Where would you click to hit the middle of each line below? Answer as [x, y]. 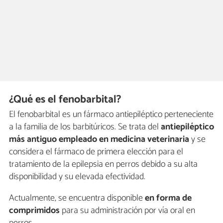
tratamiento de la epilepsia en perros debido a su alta [103, 165]
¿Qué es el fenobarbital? [65, 99]
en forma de [167, 198]
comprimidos [34, 211]
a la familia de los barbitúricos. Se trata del [85, 127]
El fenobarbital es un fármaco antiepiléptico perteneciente [111, 115]
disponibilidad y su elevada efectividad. [77, 177]
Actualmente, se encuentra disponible [76, 198]
